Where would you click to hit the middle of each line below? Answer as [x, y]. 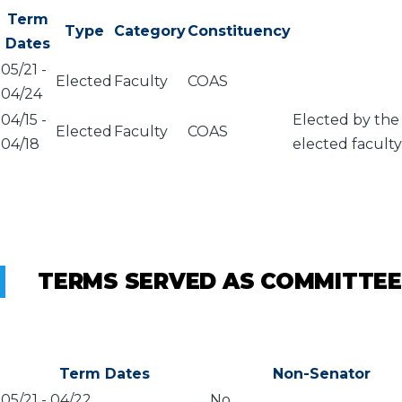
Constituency [239, 31]
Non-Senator [322, 373]
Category [150, 31]
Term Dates [105, 373]
